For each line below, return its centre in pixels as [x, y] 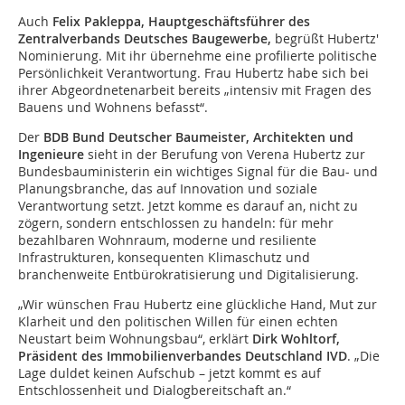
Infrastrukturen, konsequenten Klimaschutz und [164, 258]
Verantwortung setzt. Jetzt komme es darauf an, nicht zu [188, 206]
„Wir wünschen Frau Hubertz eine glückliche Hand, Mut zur [198, 305]
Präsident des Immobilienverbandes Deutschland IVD [183, 356]
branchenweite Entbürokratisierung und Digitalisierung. [188, 275]
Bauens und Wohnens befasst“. [113, 108]
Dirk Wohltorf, [296, 339]
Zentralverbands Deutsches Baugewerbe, [145, 39]
